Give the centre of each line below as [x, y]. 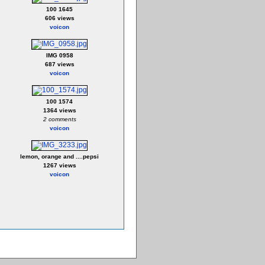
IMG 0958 [59, 55]
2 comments [59, 119]
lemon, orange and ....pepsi [59, 156]
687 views [59, 64]
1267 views [59, 165]
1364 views [59, 110]
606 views [59, 18]
